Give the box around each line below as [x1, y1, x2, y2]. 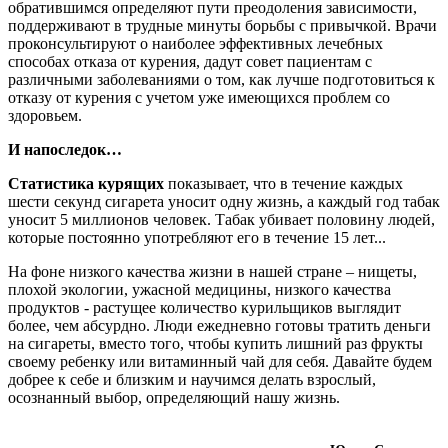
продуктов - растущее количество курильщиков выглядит [8, 298, 401, 316]
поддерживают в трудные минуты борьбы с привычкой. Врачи [8, 16, 437, 34]
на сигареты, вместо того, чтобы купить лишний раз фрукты [8, 334, 423, 352]
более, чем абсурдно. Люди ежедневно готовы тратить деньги [8, 316, 431, 334]
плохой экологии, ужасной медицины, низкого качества [8, 280, 391, 298]
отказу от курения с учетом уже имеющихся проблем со [8, 88, 390, 106]
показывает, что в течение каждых [164, 174, 403, 192]
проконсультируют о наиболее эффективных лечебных [8, 34, 383, 52]
